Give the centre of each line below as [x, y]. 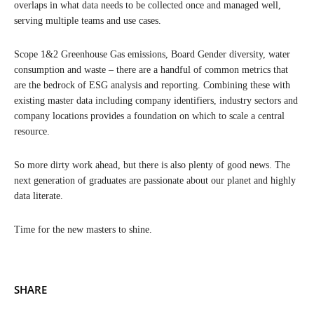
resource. [32, 131]
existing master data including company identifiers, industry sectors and [156, 100]
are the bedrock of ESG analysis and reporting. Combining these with [152, 85]
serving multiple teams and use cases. [88, 20]
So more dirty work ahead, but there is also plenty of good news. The [152, 165]
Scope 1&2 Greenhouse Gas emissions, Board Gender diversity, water [152, 54]
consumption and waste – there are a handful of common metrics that [151, 69]
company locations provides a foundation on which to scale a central [149, 116]
